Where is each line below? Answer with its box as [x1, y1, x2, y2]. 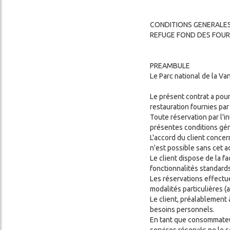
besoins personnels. [150, 205, 215, 214]
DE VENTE [15, 28, 54, 37]
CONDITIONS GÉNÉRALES [15, 17, 112, 26]
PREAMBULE [150, 61, 190, 70]
